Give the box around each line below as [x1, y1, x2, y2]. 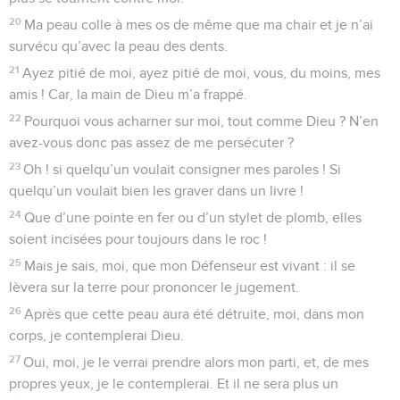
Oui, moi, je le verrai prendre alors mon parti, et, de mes [23, 354, 370, 370]
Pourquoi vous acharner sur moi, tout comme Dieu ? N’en [24, 113, 379, 129]
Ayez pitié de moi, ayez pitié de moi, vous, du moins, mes [22, 65, 381, 80]
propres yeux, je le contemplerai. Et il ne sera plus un [9, 376, 338, 391]
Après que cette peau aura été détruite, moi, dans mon [24, 306, 365, 321]
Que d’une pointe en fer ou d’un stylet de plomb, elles [24, 210, 362, 225]
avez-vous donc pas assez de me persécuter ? [9, 135, 294, 150]
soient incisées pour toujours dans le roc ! [9, 231, 267, 246]
